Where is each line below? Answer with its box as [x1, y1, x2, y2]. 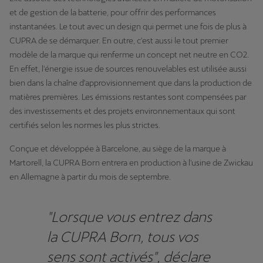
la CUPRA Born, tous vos [47, 228, 198, 245]
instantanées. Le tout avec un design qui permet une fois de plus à [9, 21, 247, 31]
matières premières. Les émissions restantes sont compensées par [9, 92, 247, 102]
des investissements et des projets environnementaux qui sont [9, 106, 235, 116]
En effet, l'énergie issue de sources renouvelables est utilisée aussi [9, 63, 247, 73]
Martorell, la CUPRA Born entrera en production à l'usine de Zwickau [9, 157, 253, 167]
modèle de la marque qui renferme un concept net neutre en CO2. [9, 49, 249, 59]
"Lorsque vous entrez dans [47, 208, 212, 225]
